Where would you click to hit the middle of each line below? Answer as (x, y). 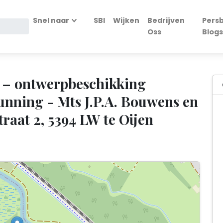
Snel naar (51, 20)
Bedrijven (166, 20)
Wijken (126, 20)
